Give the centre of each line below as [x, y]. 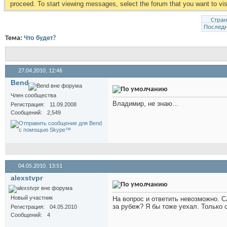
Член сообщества [33, 96]
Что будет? [40, 38]
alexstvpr [27, 178]
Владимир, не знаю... [145, 104]
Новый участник [32, 198]
